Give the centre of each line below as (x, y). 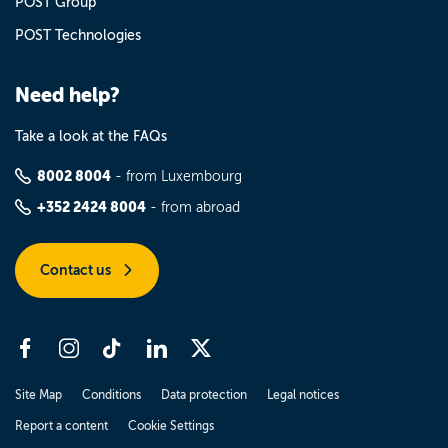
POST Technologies (78, 35)
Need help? (67, 95)
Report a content (61, 426)
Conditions (111, 395)
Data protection (204, 395)
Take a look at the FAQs (91, 136)
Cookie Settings (171, 426)
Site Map (38, 395)
